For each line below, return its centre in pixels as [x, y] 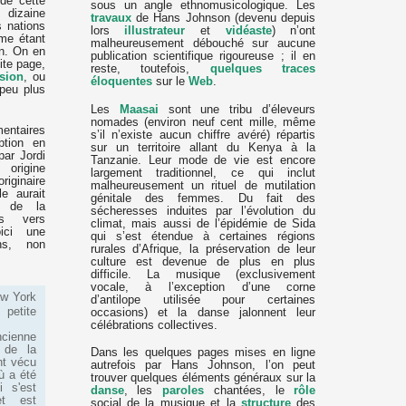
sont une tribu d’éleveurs [237, 109]
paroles [184, 391]
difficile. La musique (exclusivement [203, 274]
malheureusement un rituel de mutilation [203, 185]
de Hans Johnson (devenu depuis [223, 19]
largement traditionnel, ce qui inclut [203, 173]
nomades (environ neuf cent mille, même [203, 122]
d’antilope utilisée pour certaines [203, 300]
